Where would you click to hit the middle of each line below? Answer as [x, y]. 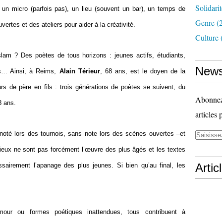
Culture [207, 37]
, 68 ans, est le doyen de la [142, 71]
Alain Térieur [80, 71]
